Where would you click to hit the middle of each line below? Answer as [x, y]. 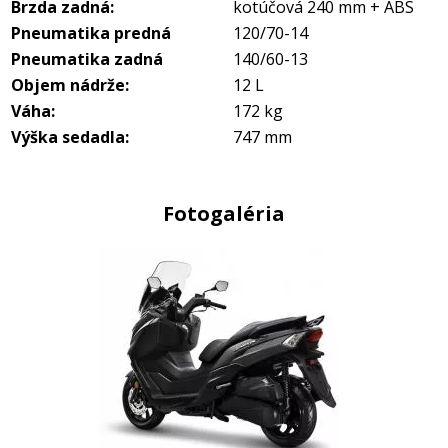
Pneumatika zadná [87, 59]
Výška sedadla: [70, 137]
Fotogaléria [224, 214]
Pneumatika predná [91, 33]
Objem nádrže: [70, 85]
